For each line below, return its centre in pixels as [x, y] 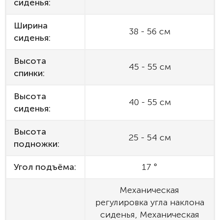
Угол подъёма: [45, 167]
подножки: [37, 144]
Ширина [31, 26]
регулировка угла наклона [150, 202]
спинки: [29, 73]
